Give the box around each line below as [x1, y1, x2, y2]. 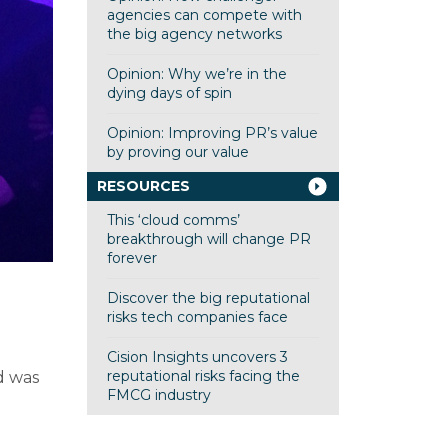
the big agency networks [106, 25, 282, 43]
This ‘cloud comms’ [106, 211, 240, 229]
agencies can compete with [106, 6, 302, 24]
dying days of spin [106, 84, 232, 102]
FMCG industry [106, 386, 211, 404]
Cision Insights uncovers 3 [106, 348, 288, 366]
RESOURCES [96, 177, 190, 195]
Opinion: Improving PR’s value [106, 124, 318, 142]
